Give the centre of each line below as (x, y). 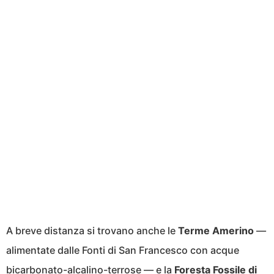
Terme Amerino (216, 231)
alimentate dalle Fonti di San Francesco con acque (123, 250)
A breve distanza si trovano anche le (92, 231)
